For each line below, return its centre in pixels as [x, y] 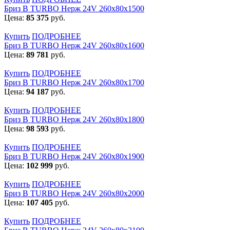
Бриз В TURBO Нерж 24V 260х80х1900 [74, 156]
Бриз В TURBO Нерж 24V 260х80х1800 [74, 119]
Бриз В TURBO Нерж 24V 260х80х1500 [74, 8]
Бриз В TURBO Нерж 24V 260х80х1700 [74, 82]
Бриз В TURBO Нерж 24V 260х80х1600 [74, 45]
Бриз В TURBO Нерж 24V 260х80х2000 [74, 193]
